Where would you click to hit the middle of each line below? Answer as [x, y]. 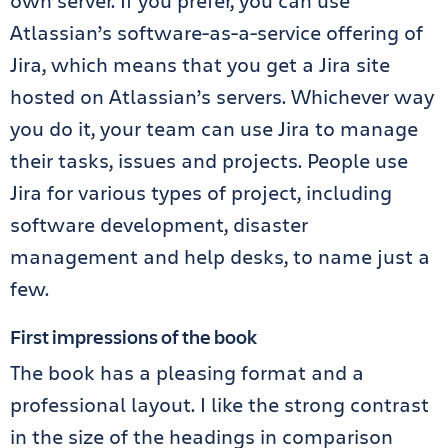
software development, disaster [159, 224]
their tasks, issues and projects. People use [209, 160]
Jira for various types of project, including [201, 192]
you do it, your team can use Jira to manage [214, 128]
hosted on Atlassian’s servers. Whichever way [222, 96]
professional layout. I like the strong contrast [219, 404]
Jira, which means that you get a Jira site [200, 64]
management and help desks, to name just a [220, 256]
